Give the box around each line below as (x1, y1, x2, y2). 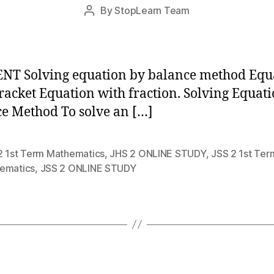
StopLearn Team (114, 4, 190, 17)
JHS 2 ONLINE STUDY (109, 147, 206, 160)
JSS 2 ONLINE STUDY (40, 161, 136, 174)
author (89, 20, 118, 32)
